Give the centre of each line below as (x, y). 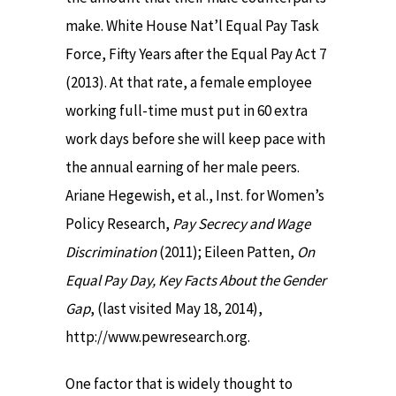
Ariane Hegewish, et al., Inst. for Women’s (195, 196)
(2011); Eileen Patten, (228, 252)
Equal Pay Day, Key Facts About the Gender (196, 281)
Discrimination (112, 252)
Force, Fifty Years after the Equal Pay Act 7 (196, 54)
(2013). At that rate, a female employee (189, 83)
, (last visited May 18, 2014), (176, 309)
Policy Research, (119, 224)
